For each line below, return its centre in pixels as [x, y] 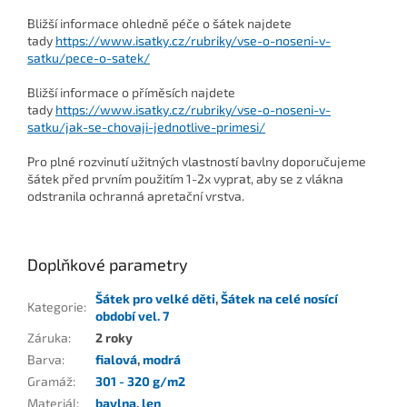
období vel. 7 [132, 316]
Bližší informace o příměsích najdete [131, 93]
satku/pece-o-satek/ [89, 58]
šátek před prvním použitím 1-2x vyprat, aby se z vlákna [185, 179]
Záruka [48, 338]
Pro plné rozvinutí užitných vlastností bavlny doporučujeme [197, 162]
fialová [116, 360]
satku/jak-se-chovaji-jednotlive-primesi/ [146, 127]
